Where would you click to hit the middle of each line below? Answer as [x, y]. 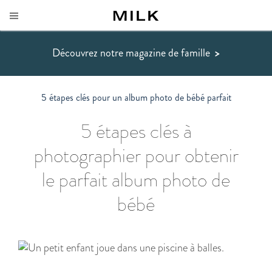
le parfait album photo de [136, 180]
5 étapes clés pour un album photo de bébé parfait [136, 97]
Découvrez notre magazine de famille [131, 53]
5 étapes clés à [136, 131]
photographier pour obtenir [136, 155]
